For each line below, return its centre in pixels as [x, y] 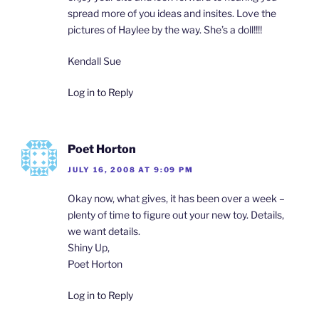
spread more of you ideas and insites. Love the [172, 14]
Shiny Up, [89, 247]
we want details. [104, 231]
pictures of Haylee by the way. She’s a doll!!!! [165, 30]
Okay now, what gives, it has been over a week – [176, 198]
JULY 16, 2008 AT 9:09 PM [131, 169]
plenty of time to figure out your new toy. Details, [176, 214]
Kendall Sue [94, 61]
